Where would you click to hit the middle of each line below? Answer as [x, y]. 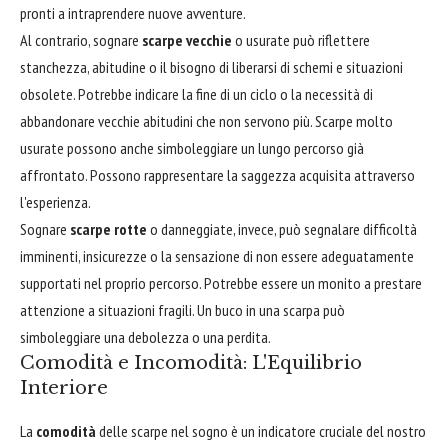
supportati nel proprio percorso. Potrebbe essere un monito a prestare [221, 282]
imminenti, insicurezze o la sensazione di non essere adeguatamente [217, 255]
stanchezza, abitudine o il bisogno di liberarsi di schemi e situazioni [211, 66]
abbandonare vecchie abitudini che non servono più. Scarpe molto [206, 120]
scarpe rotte [108, 228]
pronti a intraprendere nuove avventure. [133, 12]
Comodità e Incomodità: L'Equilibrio [191, 362]
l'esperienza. [55, 201]
